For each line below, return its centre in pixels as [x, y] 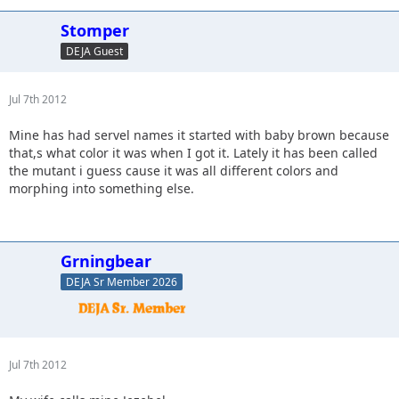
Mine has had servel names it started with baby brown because [199, 135]
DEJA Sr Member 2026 [122, 281]
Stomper [95, 30]
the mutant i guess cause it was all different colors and [174, 171]
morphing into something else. [102, 188]
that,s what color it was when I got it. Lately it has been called [193, 153]
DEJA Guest [94, 51]
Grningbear [106, 261]
